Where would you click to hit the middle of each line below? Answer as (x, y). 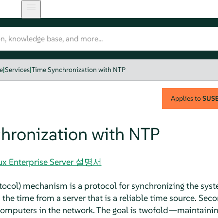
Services (18, 70)
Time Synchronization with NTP (79, 70)
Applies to (186, 98)
